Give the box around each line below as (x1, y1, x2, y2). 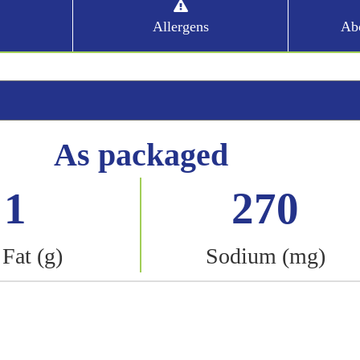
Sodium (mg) (205, 243, 325, 268)
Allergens (152, 18, 209, 35)
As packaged (54, 137, 229, 173)
